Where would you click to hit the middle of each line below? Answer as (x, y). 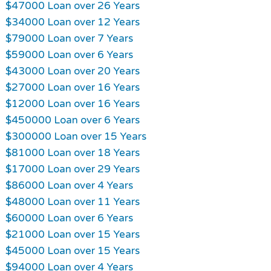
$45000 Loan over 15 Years (72, 250)
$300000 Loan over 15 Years (76, 136)
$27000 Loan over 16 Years (72, 87)
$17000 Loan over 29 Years (72, 169)
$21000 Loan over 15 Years (72, 234)
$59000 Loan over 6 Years (69, 54)
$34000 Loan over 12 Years (72, 22)
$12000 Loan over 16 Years (72, 103)
